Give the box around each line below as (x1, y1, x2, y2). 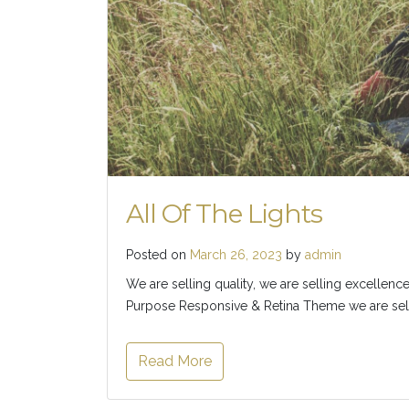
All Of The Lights (126, 197, 322, 229)
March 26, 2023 (190, 246, 282, 262)
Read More (138, 351, 212, 370)
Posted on (126, 246, 190, 262)
